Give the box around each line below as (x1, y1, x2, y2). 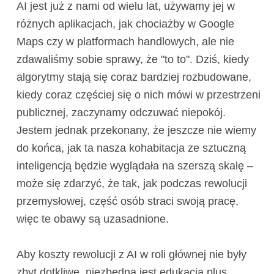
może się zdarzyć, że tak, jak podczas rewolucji (16, 177, 247, 190)
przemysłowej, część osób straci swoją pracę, (16, 195, 239, 208)
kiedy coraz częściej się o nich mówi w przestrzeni (16, 89, 261, 102)
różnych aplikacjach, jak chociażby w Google (16, 18, 234, 31)
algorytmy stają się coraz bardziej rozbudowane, (16, 71, 251, 84)
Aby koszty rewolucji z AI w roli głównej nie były (16, 248, 246, 261)
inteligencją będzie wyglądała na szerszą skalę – (16, 160, 253, 172)
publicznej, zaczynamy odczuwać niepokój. (16, 106, 226, 119)
